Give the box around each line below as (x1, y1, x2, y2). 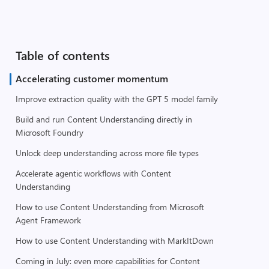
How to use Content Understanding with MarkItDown (15, 235, 214, 246)
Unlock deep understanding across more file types (15, 147, 199, 159)
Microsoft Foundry (15, 127, 83, 138)
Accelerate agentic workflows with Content (15, 168, 171, 179)
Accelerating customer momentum (15, 72, 168, 85)
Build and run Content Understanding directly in (15, 113, 192, 125)
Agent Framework (15, 214, 81, 226)
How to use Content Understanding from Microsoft (15, 201, 204, 213)
